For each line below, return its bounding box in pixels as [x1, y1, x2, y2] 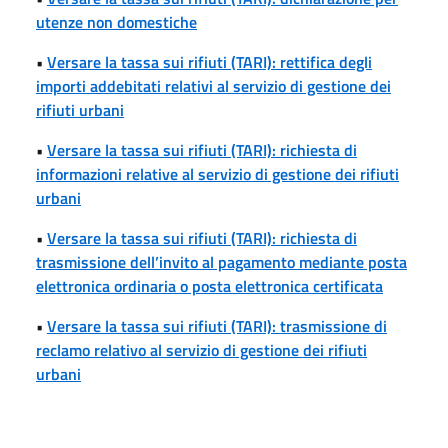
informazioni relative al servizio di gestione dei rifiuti [36, 161, 399, 186]
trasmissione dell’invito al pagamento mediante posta [36, 249, 407, 274]
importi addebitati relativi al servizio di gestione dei [36, 73, 391, 98]
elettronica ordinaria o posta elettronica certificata [36, 273, 383, 298]
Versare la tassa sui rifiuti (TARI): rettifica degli [47, 49, 372, 74]
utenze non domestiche [36, 9, 197, 34]
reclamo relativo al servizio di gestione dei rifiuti [36, 337, 367, 362]
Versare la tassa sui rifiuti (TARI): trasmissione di [47, 313, 387, 338]
